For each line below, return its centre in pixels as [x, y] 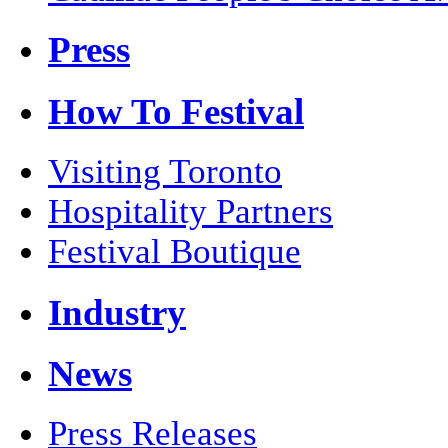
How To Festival [176, 112]
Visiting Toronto [165, 171]
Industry [117, 312]
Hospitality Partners [190, 211]
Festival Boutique [174, 251]
